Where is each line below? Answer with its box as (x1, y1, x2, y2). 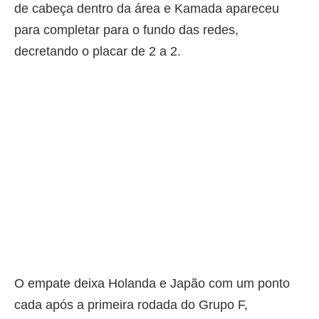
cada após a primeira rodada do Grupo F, (14, 297, 248, 312)
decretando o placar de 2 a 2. (14, 43, 181, 58)
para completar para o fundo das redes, (14, 22, 239, 37)
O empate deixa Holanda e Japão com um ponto (14, 276, 290, 291)
